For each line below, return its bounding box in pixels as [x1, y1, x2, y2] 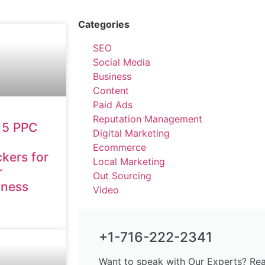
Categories [78, 18, 130, 30]
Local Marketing [93, 155, 165, 167]
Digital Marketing [93, 127, 170, 139]
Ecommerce [93, 141, 146, 153]
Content [93, 84, 129, 96]
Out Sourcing [93, 169, 151, 182]
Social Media [93, 56, 150, 68]
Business [93, 70, 131, 82]
